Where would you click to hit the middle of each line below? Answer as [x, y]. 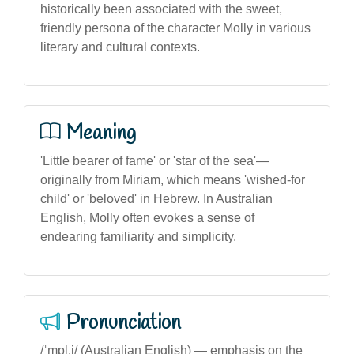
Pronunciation [124, 323]
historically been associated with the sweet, [161, 9]
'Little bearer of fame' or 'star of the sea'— [154, 160]
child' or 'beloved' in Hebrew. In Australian [156, 198]
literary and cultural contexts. [120, 47]
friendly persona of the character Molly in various [175, 28]
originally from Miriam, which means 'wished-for [173, 179]
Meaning [101, 133]
